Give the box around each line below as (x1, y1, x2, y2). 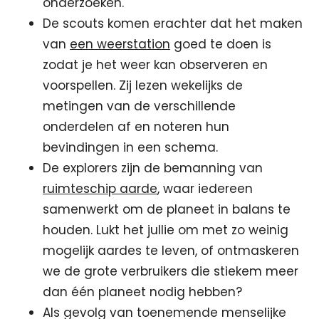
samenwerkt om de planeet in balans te (43, 201, 291, 218)
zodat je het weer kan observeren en (43, 56, 268, 73)
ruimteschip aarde (43, 180, 157, 197)
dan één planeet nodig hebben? (43, 283, 242, 300)
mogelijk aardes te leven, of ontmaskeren (43, 242, 299, 259)
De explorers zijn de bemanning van (43, 159, 263, 177)
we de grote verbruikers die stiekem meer (43, 263, 298, 280)
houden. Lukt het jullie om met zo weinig (43, 221, 288, 239)
